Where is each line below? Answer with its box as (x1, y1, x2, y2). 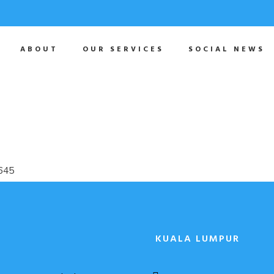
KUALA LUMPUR (155, 231, 240, 247)
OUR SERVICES (83, 43, 164, 56)
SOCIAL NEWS (188, 43, 265, 56)
